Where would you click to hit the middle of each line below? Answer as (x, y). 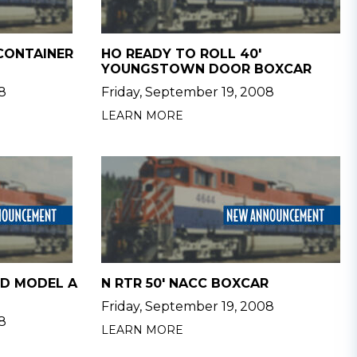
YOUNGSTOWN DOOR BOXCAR (206, 69)
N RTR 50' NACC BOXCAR (184, 283)
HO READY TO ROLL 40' (181, 54)
